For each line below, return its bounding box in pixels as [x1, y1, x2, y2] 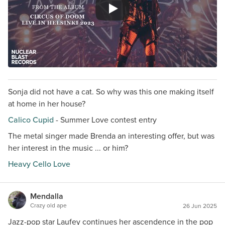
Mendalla [30, 190, 63, 202]
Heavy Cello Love [8, 158, 70, 170]
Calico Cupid [8, 114, 54, 126]
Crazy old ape [30, 201, 67, 210]
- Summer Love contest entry [54, 114, 157, 126]
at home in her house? [8, 98, 85, 109]
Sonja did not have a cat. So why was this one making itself [8, 86, 214, 97]
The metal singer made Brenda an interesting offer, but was [8, 130, 214, 142]
